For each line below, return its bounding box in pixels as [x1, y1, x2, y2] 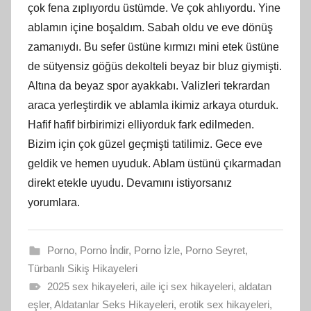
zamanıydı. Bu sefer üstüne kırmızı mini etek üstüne [28, 40, 279, 53]
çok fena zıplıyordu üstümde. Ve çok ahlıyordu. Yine [28, 1, 280, 14]
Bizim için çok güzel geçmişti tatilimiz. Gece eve [28, 137, 262, 150]
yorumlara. [28, 196, 80, 208]
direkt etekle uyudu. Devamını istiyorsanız [28, 176, 232, 189]
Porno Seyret [185, 244, 245, 256]
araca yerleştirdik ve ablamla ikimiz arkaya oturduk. [28, 99, 278, 111]
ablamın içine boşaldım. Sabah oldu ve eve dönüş [28, 21, 273, 33]
